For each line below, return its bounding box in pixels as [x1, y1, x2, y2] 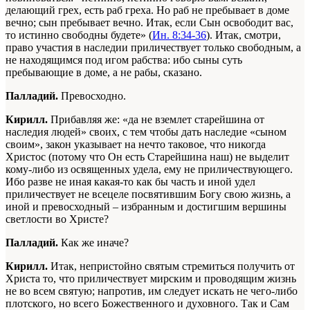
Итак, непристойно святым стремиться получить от [48, 260, 295, 273]
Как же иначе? [58, 237, 129, 249]
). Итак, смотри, [206, 29, 281, 42]
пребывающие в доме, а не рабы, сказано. [6, 66, 205, 79]
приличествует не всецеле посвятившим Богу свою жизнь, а [6, 188, 291, 201]
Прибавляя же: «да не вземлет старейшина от [48, 113, 264, 126]
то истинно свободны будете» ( [6, 29, 152, 42]
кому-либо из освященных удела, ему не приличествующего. [6, 163, 293, 176]
